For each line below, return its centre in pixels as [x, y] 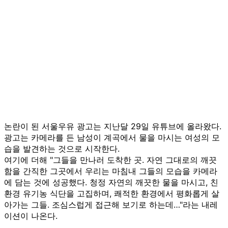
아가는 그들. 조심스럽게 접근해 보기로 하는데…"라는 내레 [111, 204]
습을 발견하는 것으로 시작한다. [62, 148]
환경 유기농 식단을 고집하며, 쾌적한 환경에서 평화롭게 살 [112, 193]
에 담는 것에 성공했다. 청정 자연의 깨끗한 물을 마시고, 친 [111, 182]
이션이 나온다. [31, 216]
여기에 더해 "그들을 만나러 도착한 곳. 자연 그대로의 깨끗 [110, 160]
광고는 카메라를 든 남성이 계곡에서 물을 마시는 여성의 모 [112, 137]
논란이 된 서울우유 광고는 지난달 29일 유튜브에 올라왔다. [113, 126]
